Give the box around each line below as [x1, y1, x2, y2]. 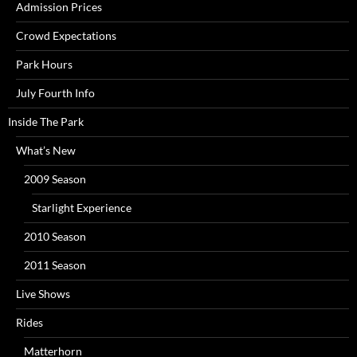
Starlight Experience [32, 201, 131, 214]
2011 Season [24, 258, 86, 272]
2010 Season [24, 229, 86, 243]
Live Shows [16, 287, 70, 300]
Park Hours [16, 57, 73, 71]
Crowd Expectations [16, 29, 116, 42]
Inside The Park [8, 115, 84, 128]
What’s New [16, 143, 76, 157]
